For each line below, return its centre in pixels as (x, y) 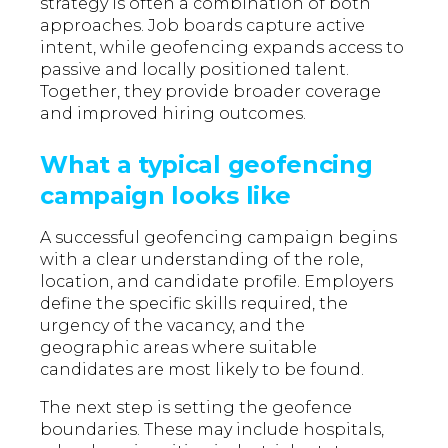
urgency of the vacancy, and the (173, 326)
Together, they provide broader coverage (211, 92)
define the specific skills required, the (194, 304)
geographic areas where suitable (179, 348)
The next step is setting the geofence (196, 408)
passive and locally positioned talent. (195, 70)
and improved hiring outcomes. (173, 114)
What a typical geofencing (206, 165)
